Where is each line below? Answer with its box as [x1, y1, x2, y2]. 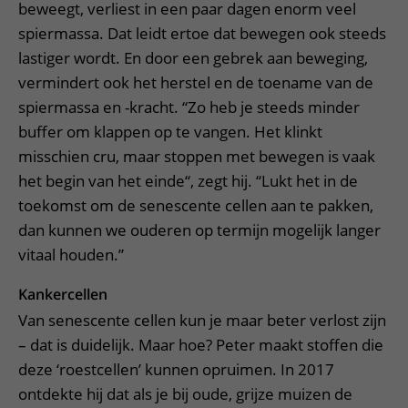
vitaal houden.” [18, 244, 127, 265]
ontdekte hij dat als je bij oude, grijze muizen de [18, 383, 352, 404]
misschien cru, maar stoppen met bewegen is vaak [18, 146, 375, 167]
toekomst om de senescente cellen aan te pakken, [18, 195, 373, 216]
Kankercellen [18, 284, 107, 304]
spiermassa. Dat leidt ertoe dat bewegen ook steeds [18, 23, 386, 44]
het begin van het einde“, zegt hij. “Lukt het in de [18, 170, 358, 191]
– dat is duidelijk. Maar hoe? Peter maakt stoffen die [18, 334, 383, 355]
